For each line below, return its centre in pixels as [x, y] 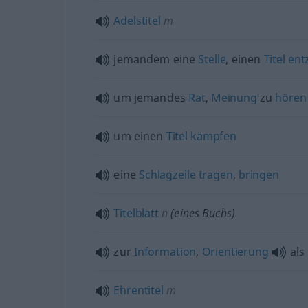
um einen [140, 136]
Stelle [212, 59]
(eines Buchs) [202, 213]
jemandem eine [156, 59]
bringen [258, 175]
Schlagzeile [167, 175]
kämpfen [213, 136]
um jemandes [151, 98]
